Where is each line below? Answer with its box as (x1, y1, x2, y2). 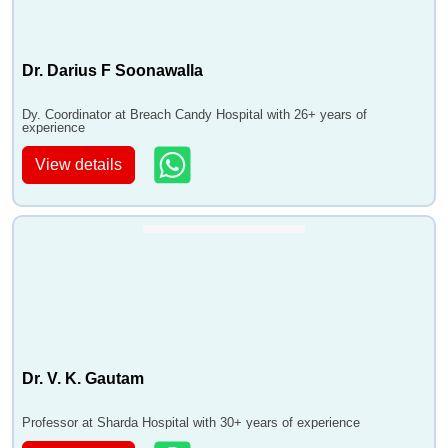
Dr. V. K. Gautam (22, 370, 144, 388)
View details (35, 155, 122, 173)
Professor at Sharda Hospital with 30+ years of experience (22, 415, 360, 431)
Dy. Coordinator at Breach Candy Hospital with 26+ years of (22, 107, 367, 123)
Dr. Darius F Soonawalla (22, 62, 203, 80)
